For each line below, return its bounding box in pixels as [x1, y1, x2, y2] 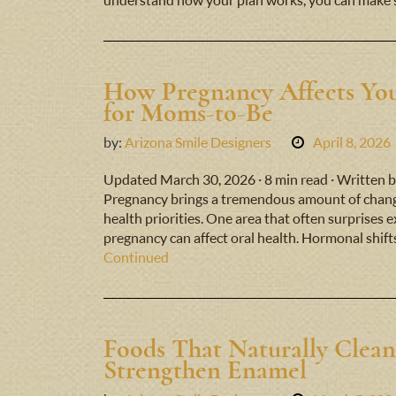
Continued [103, 248, 169, 267]
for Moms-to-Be [103, 96, 273, 130]
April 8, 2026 [313, 133, 391, 152]
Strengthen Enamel [103, 354, 307, 387]
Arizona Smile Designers [125, 133, 271, 152]
